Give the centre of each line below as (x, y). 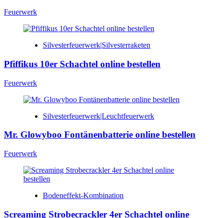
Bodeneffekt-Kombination (83, 195)
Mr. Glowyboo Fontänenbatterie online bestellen (100, 135)
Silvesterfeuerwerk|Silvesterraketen (97, 45)
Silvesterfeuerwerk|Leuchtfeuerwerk (99, 116)
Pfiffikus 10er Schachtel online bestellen (82, 64)
